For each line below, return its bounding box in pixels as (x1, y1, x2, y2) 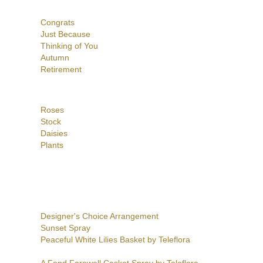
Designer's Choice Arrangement (40, 211, 159, 221)
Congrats (40, 18, 75, 28)
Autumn (40, 53, 69, 63)
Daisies (40, 129, 68, 139)
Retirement (40, 65, 82, 75)
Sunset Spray (40, 223, 90, 233)
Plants (40, 140, 63, 150)
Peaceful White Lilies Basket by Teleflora (40, 235, 190, 245)
